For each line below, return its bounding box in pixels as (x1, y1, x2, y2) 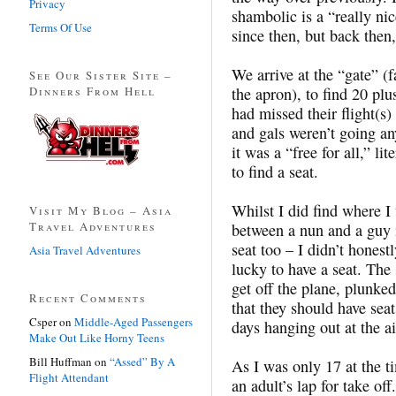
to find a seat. (232, 160, 318, 182)
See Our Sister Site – (29, 66, 172, 83)
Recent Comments (29, 289, 147, 306)
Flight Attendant (29, 369, 109, 385)
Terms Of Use (29, 19, 92, 35)
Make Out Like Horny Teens (29, 329, 164, 346)
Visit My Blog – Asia (29, 202, 172, 218)
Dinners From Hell (29, 82, 156, 99)
